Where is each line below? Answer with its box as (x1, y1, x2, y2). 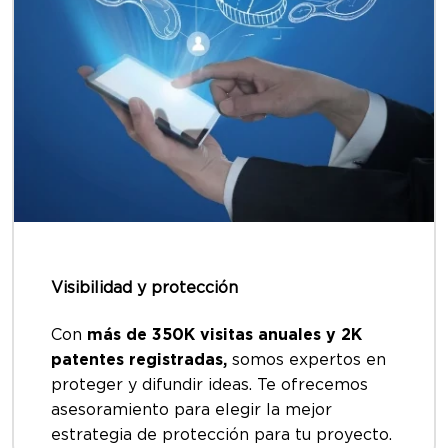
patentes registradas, (51, 351, 227, 368)
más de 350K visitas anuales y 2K (87, 326, 362, 343)
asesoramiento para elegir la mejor (51, 401, 332, 418)
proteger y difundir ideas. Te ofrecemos (51, 376, 368, 393)
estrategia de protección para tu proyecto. (51, 426, 392, 443)
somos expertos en (227, 351, 386, 368)
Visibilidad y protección (51, 279, 238, 296)
